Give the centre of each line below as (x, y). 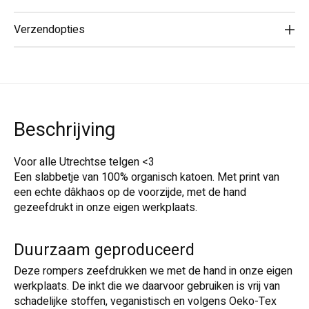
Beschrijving (64, 130)
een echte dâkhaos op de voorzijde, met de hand (130, 192)
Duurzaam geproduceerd (104, 251)
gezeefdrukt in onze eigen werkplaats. (107, 207)
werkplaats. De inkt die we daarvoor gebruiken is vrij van (147, 286)
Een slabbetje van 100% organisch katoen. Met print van (147, 177)
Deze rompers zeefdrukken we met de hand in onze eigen (153, 271)
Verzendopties (49, 29)
